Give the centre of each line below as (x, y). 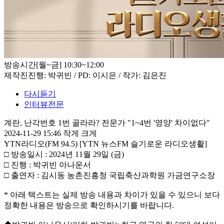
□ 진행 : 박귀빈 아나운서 (47, 165)
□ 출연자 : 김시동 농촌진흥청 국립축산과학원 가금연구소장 (110, 175)
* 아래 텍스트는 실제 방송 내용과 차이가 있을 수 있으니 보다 (112, 195)
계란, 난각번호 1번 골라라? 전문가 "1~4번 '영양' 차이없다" (107, 123)
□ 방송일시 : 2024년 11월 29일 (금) (64, 154)
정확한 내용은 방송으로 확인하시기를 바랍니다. (89, 205)
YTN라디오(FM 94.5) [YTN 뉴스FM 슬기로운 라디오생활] (105, 144)
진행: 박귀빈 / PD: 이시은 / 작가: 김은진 (97, 75)
